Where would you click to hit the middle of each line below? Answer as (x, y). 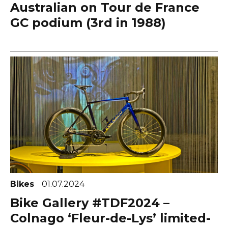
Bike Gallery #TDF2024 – (90, 203)
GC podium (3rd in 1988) (88, 22)
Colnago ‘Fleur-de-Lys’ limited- (110, 218)
